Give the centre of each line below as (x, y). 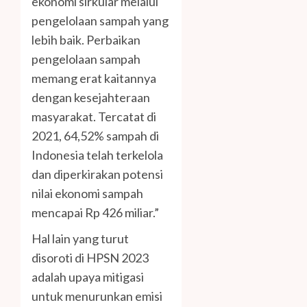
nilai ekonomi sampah (87, 194)
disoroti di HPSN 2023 (90, 258)
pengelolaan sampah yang (100, 21)
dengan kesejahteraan (91, 98)
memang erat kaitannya (94, 78)
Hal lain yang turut (80, 239)
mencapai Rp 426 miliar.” (95, 213)
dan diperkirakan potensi (97, 174)
